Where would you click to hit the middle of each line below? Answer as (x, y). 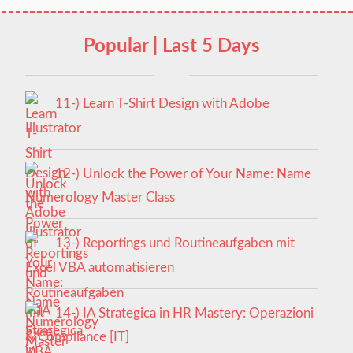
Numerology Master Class (100, 198)
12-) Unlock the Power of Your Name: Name (183, 173)
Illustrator (53, 128)
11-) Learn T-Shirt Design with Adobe (162, 104)
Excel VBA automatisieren (99, 267)
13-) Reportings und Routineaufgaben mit (175, 243)
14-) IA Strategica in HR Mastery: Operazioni (184, 313)
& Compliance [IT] (77, 337)
